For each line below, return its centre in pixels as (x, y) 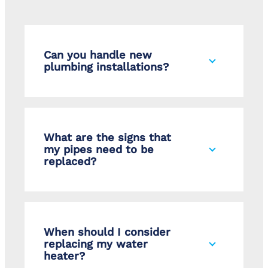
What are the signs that (107, 138)
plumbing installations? (106, 67)
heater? (64, 256)
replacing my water (96, 244)
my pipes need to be (99, 150)
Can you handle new (98, 55)
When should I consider (107, 232)
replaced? (70, 162)
